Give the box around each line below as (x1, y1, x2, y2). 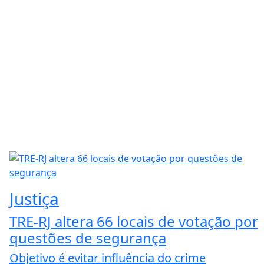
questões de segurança (9, 227, 166, 247)
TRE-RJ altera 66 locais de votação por (9, 211, 258, 231)
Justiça (9, 187, 59, 210)
